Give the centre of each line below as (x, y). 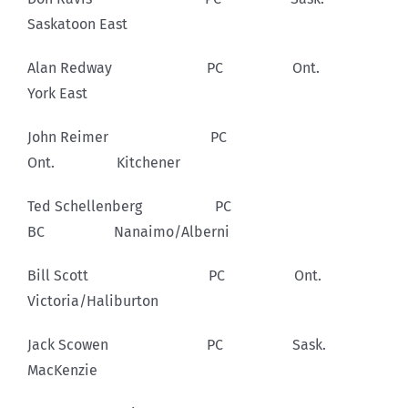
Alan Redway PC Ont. (203, 67)
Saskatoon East (77, 24)
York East (57, 93)
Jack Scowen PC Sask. (204, 344)
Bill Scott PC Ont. (204, 275)
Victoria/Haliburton (93, 301)
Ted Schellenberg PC (162, 206)
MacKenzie (62, 370)
